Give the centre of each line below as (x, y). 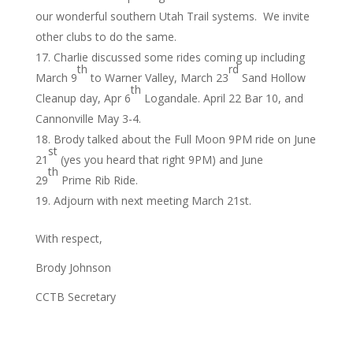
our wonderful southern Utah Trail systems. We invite (172, 16)
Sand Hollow (272, 78)
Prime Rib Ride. (98, 180)
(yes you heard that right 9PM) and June (160, 160)
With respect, (69, 238)
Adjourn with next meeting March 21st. (152, 201)
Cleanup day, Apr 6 (83, 98)
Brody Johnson (73, 268)
